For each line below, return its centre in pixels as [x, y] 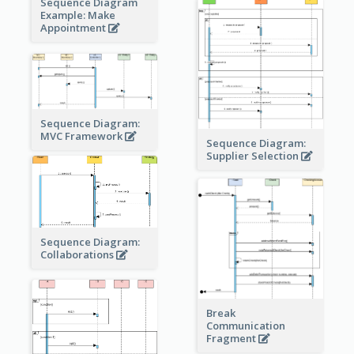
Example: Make [77, 15]
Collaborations [78, 255]
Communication [245, 326]
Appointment [74, 27]
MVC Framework [82, 136]
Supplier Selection [253, 155]
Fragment [232, 339]
